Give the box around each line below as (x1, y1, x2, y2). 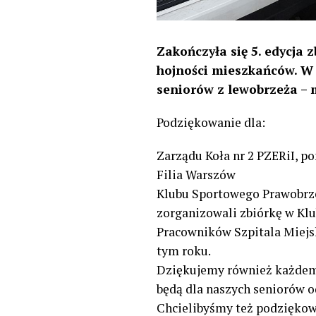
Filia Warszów (157, 166, 236, 183)
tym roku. (157, 242, 211, 259)
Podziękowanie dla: (157, 114, 265, 130)
